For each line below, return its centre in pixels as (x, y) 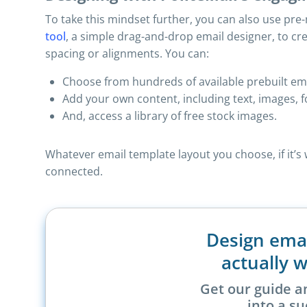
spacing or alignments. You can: (127, 53)
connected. (74, 171)
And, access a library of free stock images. (170, 116)
